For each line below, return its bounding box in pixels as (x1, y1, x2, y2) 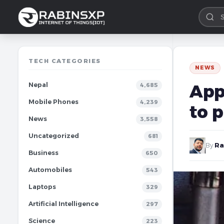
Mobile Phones (28, 98, 78, 105)
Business (28, 149, 58, 156)
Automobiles (28, 166, 72, 173)
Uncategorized (28, 132, 79, 139)
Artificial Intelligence (28, 200, 98, 207)
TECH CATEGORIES (28, 57, 101, 64)
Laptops (28, 183, 56, 190)
